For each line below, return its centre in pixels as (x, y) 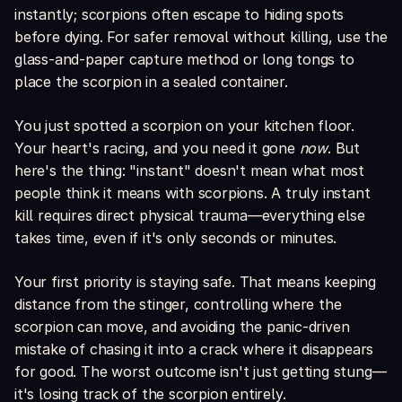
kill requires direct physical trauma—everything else (190, 216)
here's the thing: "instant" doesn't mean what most (189, 171)
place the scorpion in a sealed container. (151, 82)
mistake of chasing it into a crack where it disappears (194, 350)
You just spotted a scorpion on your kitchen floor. (184, 126)
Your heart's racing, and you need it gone (157, 149)
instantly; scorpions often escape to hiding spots (179, 15)
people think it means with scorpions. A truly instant (192, 193)
